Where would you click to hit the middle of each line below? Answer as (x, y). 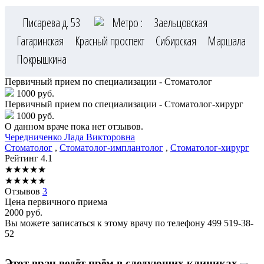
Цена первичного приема (56, 202)
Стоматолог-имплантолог (111, 148)
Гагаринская (41, 41)
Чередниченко (34, 137)
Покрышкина (42, 60)
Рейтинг (23, 159)
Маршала (227, 41)
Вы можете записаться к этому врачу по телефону (106, 223)
